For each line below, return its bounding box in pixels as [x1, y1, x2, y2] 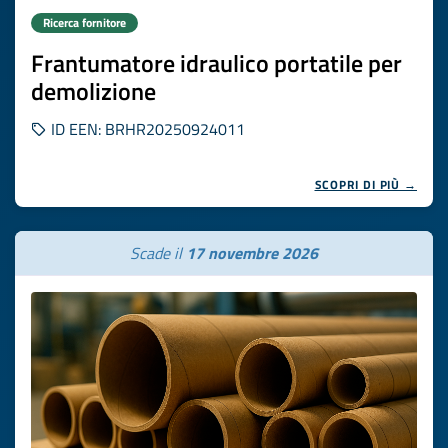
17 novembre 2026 [186, 241, 318, 265]
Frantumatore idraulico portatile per [31, 45, 402, 81]
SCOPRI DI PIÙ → [314, 175, 417, 194]
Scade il [130, 241, 186, 265]
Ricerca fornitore [43, 13, 126, 32]
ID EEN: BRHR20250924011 [47, 117, 245, 141]
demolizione [31, 73, 156, 109]
